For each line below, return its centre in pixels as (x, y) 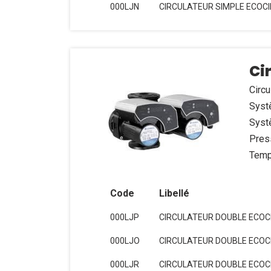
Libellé (174, 193)
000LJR (124, 264)
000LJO (125, 241)
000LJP (124, 217)
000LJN (124, 7)
